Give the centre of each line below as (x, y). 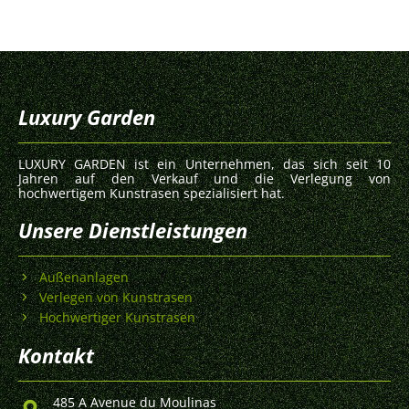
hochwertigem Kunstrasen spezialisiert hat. (152, 193)
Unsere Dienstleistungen (133, 230)
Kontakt (56, 355)
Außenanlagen (84, 278)
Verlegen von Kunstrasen (115, 298)
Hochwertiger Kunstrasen (117, 318)
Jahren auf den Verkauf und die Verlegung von (204, 178)
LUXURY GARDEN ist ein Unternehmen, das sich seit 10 (204, 163)
